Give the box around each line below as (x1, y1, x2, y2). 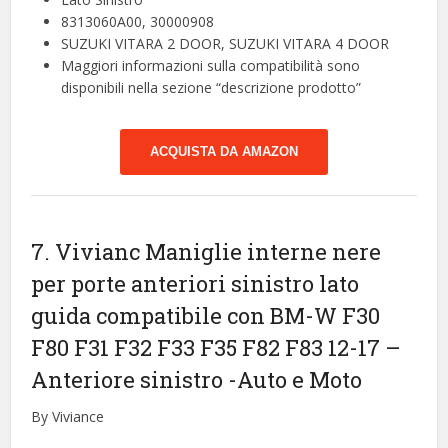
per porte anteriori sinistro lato (31, 269, 360, 299)
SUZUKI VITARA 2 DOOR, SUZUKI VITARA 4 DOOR (61, 34, 390, 54)
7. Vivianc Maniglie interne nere (31, 237, 382, 267)
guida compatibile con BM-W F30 (31, 301, 381, 331)
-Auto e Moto (228, 365, 363, 395)
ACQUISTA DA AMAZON (150, 144, 298, 160)
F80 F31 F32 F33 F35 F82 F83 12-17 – (31, 333, 402, 363)
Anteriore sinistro (31, 365, 229, 395)
